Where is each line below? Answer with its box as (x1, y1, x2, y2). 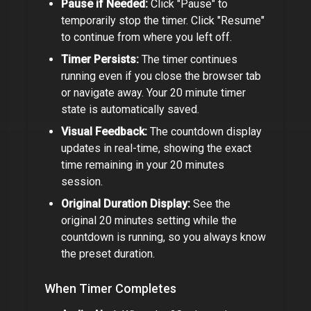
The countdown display (147, 125, 262, 138)
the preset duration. (61, 247, 155, 260)
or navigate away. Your (61, 86, 170, 99)
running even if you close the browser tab (61, 69, 261, 83)
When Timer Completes (44, 281, 176, 296)
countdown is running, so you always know (61, 230, 266, 244)
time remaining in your (61, 158, 170, 171)
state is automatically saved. (61, 103, 199, 116)
